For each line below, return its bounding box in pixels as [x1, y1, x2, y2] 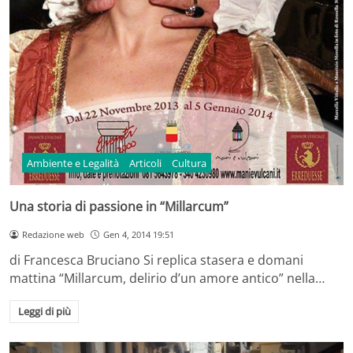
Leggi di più [17, 304, 71, 319]
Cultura [171, 155, 206, 170]
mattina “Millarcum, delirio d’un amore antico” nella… [9, 269, 325, 287]
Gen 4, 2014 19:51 [102, 228, 174, 240]
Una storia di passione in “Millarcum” [9, 197, 229, 215]
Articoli [129, 155, 162, 170]
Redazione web [21, 228, 84, 240]
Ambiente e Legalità [27, 155, 120, 170]
